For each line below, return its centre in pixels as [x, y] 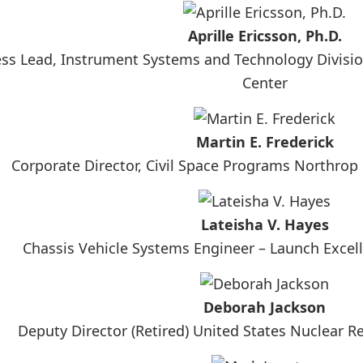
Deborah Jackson [265, 307]
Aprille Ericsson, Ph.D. [265, 36]
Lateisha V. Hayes [265, 224]
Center [265, 83]
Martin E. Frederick [265, 142]
